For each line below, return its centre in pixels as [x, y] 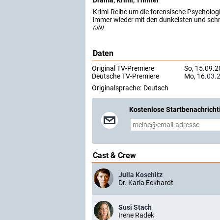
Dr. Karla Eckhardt [146, 183]
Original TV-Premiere [123, 68]
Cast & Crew [114, 155]
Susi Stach [135, 207]
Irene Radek [136, 215]
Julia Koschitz [140, 175]
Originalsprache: [117, 88]
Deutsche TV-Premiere [125, 76]
